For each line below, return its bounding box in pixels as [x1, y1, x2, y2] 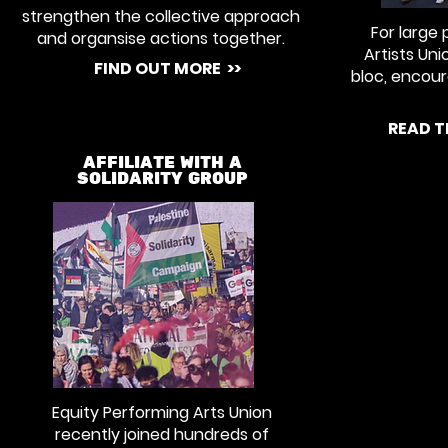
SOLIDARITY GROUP [77, 169, 248, 189]
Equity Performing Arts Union [52, 401, 272, 424]
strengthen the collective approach [22, 5, 300, 28]
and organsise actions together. [37, 27, 285, 50]
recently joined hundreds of [55, 423, 269, 446]
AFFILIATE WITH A [83, 153, 242, 173]
